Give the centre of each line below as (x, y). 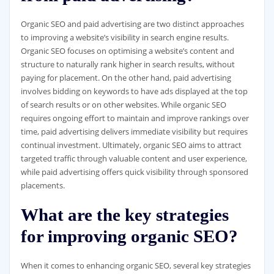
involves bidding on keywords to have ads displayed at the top (134, 91)
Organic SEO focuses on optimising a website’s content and (127, 51)
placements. (43, 185)
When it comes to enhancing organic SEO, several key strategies (135, 265)
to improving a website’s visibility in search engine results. (124, 37)
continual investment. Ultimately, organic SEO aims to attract (131, 145)
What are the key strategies (124, 215)
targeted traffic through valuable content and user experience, (134, 158)
